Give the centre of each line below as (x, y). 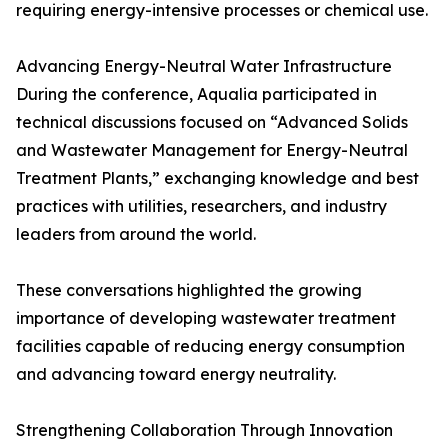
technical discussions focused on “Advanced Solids (212, 122)
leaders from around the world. (136, 234)
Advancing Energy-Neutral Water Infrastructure (204, 66)
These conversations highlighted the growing (189, 290)
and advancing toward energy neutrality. (176, 374)
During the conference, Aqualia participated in (196, 94)
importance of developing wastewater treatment (206, 318)
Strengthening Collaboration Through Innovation (204, 430)
